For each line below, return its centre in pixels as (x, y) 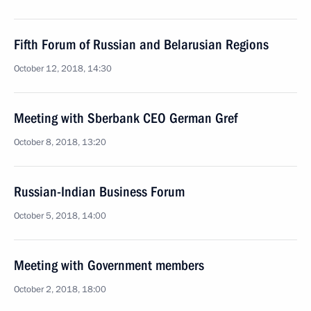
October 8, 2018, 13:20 (60, 142)
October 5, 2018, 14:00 (60, 216)
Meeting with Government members (109, 265)
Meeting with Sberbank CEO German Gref (126, 118)
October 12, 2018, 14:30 (63, 69)
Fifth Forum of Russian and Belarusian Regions (141, 44)
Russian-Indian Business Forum (99, 192)
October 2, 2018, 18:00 (60, 289)
